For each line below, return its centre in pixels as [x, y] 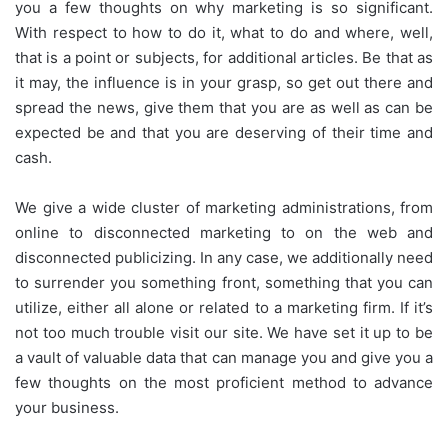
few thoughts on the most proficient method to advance [224, 382]
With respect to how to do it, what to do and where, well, [224, 32]
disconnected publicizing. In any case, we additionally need [224, 257]
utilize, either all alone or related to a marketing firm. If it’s [224, 307]
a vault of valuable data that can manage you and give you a [224, 357]
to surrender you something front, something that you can [224, 282]
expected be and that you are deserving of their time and [224, 132]
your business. [67, 407]
